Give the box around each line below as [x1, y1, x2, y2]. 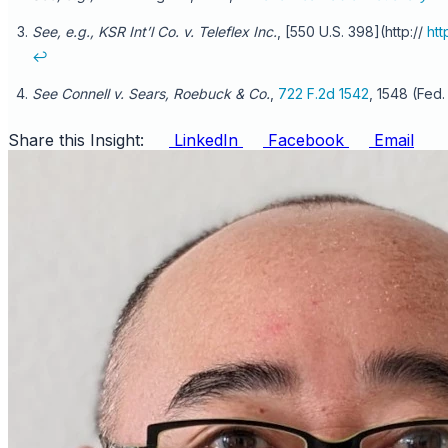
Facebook [268, 129, 344, 150]
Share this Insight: [8, 129, 144, 150]
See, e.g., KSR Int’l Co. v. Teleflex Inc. [32, 22, 277, 40]
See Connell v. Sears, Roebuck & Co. [32, 84, 270, 102]
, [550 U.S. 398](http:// [277, 22, 427, 40]
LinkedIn [174, 129, 238, 150]
